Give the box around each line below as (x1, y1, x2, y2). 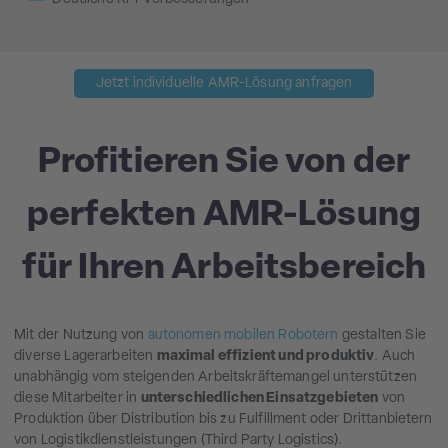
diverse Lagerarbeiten (14, 349, 157, 365)
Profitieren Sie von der (37, 144, 411, 181)
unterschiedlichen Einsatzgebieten (140, 391, 379, 407)
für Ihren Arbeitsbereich (21, 250, 427, 287)
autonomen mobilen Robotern (147, 328, 339, 344)
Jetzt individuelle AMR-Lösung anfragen (95, 76, 353, 92)
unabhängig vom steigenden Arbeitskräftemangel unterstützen (14, 370, 417, 386)
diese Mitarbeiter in (14, 391, 141, 407)
